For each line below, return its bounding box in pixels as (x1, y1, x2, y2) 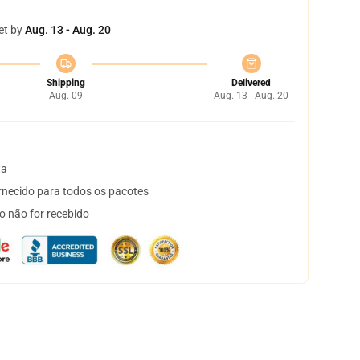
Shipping (46, 77, 85, 88)
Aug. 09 (48, 90, 83, 101)
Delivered (231, 77, 271, 88)
